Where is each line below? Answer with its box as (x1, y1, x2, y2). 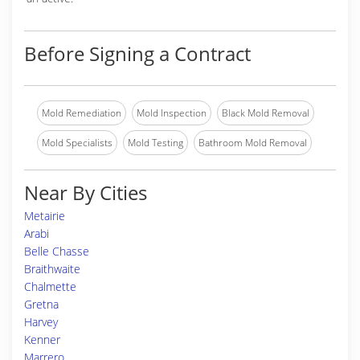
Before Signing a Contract (24, 40, 251, 67)
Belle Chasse (24, 243, 89, 259)
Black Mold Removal (222, 106, 309, 120)
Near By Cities (24, 179, 147, 206)
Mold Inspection (137, 106, 207, 120)
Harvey (24, 314, 58, 329)
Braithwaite (24, 261, 80, 276)
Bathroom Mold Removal (198, 136, 307, 149)
